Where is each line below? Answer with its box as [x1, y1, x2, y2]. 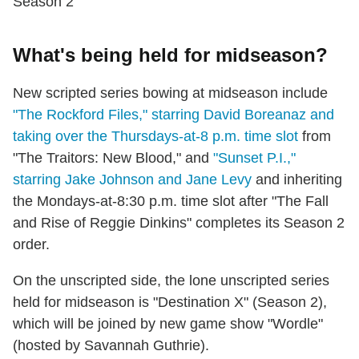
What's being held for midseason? [13, 43, 328, 66]
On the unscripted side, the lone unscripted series [13, 272, 329, 288]
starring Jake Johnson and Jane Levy [13, 171, 252, 188]
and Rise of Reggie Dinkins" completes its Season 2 [13, 214, 345, 231]
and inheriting [252, 171, 342, 188]
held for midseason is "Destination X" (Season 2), [13, 293, 327, 310]
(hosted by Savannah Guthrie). [13, 337, 209, 353]
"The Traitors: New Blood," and [13, 149, 213, 166]
